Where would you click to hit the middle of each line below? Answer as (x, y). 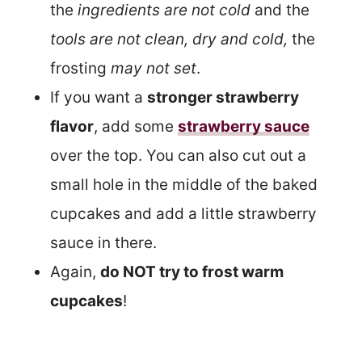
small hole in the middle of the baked (184, 185)
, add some (136, 127)
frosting (80, 69)
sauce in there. (103, 243)
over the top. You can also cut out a (178, 156)
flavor (72, 127)
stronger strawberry (223, 98)
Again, (75, 272)
